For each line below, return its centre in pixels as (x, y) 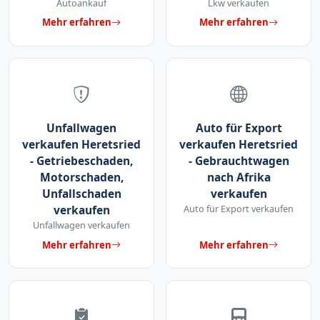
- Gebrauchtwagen (239, 160)
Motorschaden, (81, 177)
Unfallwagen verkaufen (81, 225)
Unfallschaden (81, 193)
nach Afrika (239, 177)
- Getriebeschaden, (81, 160)
